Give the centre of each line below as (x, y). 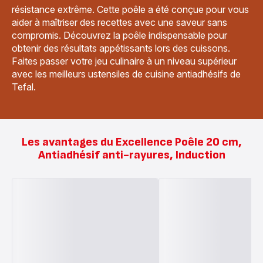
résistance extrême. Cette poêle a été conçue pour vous (130, 9)
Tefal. (24, 87)
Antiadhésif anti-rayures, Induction (131, 155)
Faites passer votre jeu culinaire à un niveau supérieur (124, 61)
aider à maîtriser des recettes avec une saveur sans (119, 22)
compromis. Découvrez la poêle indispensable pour (119, 35)
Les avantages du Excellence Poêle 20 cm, (131, 142)
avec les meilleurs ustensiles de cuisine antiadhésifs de (126, 74)
